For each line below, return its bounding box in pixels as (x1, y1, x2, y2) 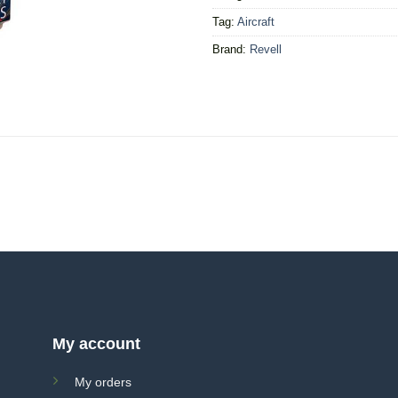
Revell (250, 42, 282, 56)
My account (52, 335, 140, 354)
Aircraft (237, 14, 275, 28)
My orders (74, 375, 131, 390)
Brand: (212, 42, 250, 56)
